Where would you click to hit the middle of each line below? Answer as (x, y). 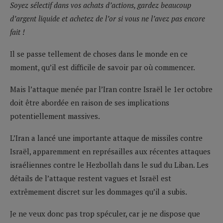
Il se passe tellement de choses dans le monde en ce (99, 54)
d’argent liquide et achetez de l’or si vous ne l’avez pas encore (108, 18)
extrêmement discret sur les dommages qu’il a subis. (99, 191)
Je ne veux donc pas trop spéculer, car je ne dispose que (105, 213)
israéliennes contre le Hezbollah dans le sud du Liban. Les (109, 165)
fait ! (17, 32)
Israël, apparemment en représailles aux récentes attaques (110, 151)
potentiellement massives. (55, 116)
